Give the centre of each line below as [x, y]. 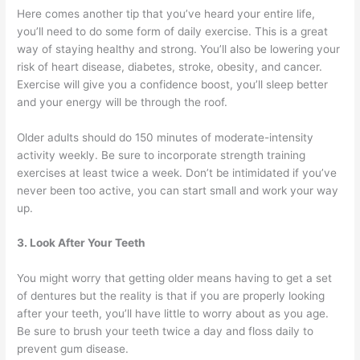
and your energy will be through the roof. [126, 102]
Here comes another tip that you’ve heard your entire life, [166, 13]
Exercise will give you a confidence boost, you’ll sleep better [173, 84]
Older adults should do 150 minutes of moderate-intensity [166, 137]
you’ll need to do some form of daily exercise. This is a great [173, 31]
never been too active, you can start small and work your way [178, 190]
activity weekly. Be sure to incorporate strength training [162, 155]
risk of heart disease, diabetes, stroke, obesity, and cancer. [170, 66]
